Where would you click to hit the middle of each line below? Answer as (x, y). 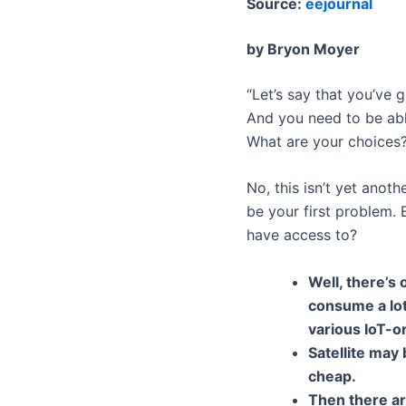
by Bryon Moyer (303, 48)
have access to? (302, 235)
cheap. (332, 376)
